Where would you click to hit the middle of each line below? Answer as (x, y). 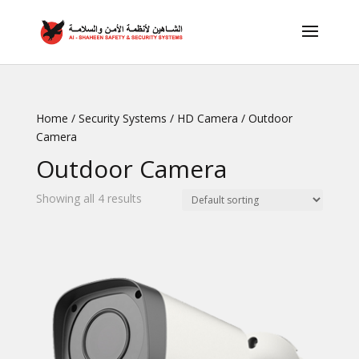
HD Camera (207, 118)
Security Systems (122, 118)
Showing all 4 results (89, 198)
